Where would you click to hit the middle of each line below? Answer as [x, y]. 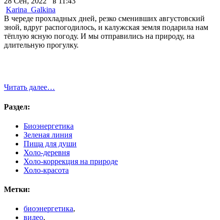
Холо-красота [46, 170]
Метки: [17, 190]
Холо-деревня [47, 152]
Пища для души [50, 143]
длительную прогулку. [41, 45]
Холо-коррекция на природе [71, 161]
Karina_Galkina [31, 10]
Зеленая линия [48, 135]
